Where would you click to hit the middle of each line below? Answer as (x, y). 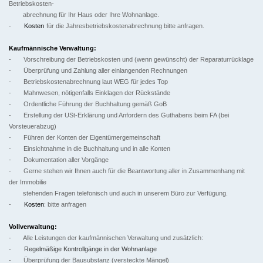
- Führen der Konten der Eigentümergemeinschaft (85, 138)
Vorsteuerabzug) (33, 127)
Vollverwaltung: (33, 227)
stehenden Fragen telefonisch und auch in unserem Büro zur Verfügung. (118, 193)
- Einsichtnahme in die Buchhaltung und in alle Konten (90, 149)
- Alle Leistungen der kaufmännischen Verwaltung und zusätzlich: (106, 238)
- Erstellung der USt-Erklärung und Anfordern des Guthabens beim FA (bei (119, 115)
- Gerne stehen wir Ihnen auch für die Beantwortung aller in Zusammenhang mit (127, 171)
